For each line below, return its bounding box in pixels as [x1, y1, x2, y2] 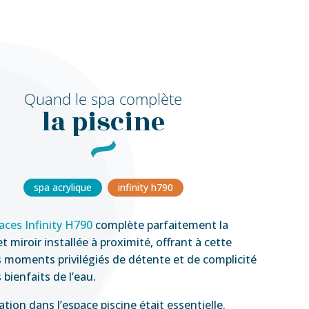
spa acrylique [33, 181, 92, 194]
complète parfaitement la [92, 217, 228, 232]
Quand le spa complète [24, 88, 183, 109]
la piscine [41, 103, 166, 142]
